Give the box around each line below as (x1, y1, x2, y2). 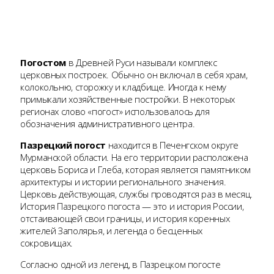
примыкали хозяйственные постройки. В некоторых (20, 92, 235, 105)
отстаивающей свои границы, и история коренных (20, 212, 230, 224)
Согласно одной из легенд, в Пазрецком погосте (20, 257, 221, 270)
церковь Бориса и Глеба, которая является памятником (20, 163, 251, 176)
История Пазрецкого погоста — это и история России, (20, 199, 244, 212)
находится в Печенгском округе (106, 138, 239, 151)
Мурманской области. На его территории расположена (20, 150, 248, 163)
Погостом (20, 56, 66, 68)
